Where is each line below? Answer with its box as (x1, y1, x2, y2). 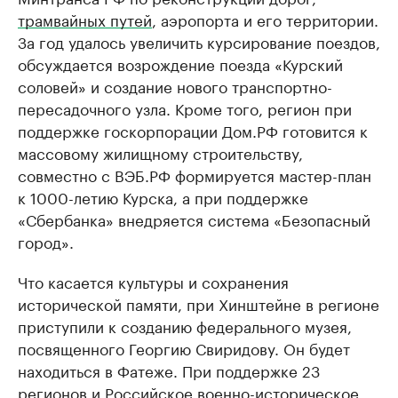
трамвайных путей (18, 7, 152, 31)
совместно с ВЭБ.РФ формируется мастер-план (18, 163, 371, 187)
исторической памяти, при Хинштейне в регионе (18, 291, 379, 315)
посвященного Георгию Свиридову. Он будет (18, 336, 350, 360)
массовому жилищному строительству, (18, 140, 303, 164)
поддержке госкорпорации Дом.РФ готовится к (18, 118, 368, 142)
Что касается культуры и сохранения (18, 269, 289, 293)
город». (18, 229, 74, 253)
